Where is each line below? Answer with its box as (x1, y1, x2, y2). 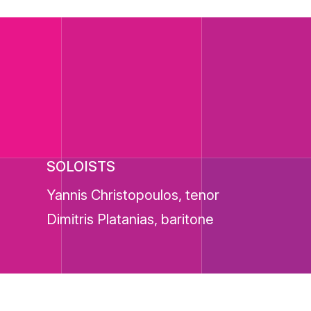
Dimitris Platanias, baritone (47, 211, 215, 228)
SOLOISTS (47, 158, 116, 175)
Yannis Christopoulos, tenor (47, 187, 220, 203)
